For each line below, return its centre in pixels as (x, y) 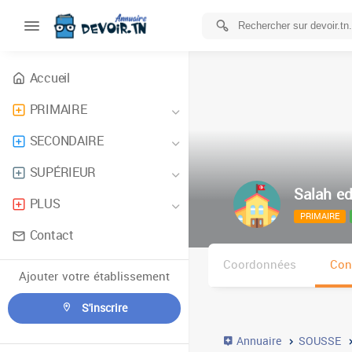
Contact (51, 235)
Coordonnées (260, 265)
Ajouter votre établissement (94, 277)
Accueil (49, 78)
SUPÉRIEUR (63, 172)
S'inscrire (103, 308)
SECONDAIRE (66, 141)
